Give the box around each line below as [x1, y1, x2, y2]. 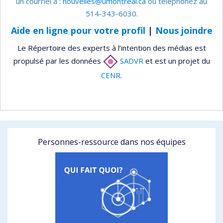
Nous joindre [155, 24, 213, 36]
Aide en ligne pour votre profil [10, 24, 145, 36]
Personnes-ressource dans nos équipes [37, 136, 186, 147]
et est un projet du [143, 55, 210, 66]
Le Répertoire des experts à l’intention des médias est [17, 42, 206, 53]
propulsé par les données [13, 55, 103, 66]
